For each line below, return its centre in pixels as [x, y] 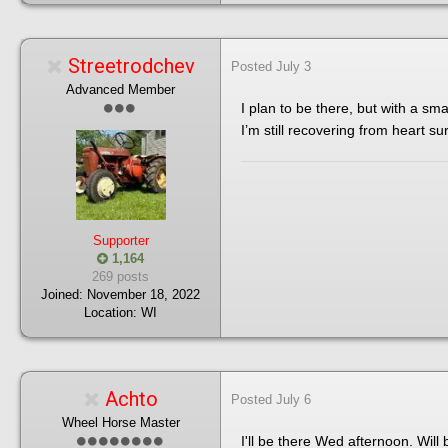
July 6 [293, 399]
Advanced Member [120, 89]
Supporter [120, 240]
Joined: [62, 294]
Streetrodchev [131, 66]
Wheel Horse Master [120, 422]
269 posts [120, 276]
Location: [112, 312]
